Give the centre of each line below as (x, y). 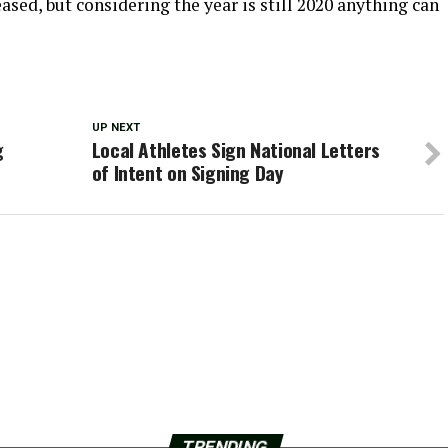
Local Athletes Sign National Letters (235, 149)
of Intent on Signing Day (187, 172)
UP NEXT (115, 127)
